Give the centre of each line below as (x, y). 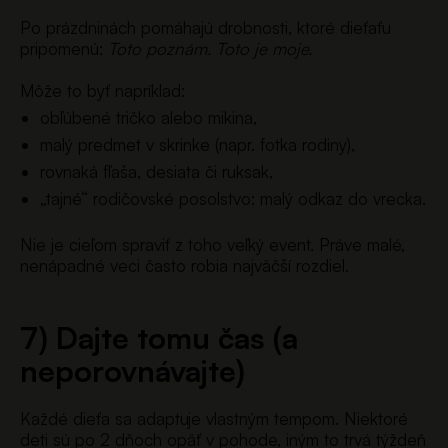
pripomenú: (64, 48)
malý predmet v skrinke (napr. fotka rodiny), (197, 144)
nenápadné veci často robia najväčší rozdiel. (184, 266)
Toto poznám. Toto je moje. (210, 48)
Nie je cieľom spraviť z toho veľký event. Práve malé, (212, 245)
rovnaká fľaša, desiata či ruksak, (156, 171)
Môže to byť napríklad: (102, 90)
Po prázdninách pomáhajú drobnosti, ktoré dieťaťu (205, 27)
